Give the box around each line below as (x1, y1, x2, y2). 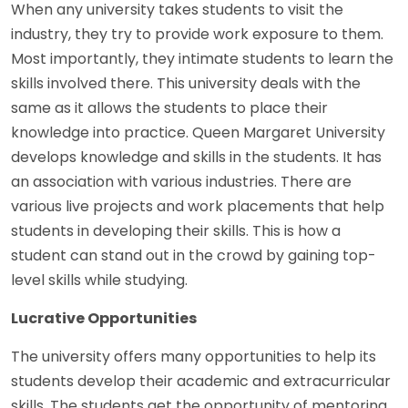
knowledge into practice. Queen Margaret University (11, 121, 385, 143)
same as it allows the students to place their (11, 97, 328, 118)
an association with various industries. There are (11, 170, 352, 192)
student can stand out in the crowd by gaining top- (11, 244, 376, 266)
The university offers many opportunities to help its (11, 345, 376, 367)
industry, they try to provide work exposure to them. (11, 23, 383, 45)
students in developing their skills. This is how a (11, 219, 341, 241)
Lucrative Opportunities (11, 307, 197, 329)
